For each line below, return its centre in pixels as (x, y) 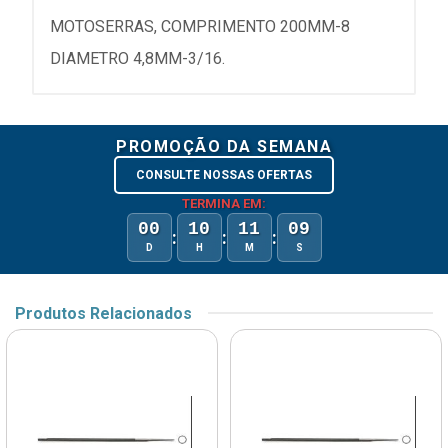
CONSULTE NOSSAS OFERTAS (224, 174)
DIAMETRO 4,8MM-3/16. (137, 58)
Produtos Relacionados (103, 313)
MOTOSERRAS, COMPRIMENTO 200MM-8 (200, 26)
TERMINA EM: (224, 203)
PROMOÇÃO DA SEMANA (224, 146)
